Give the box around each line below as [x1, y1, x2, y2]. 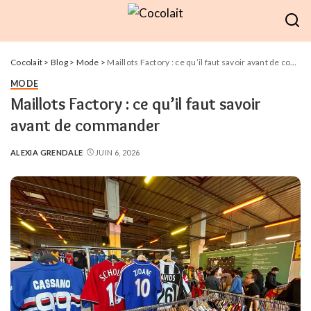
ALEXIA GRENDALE [10, 148, 83, 157]
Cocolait [10, 57, 43, 67]
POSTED [10, 153, 44, 162]
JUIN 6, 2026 [94, 148, 140, 157]
